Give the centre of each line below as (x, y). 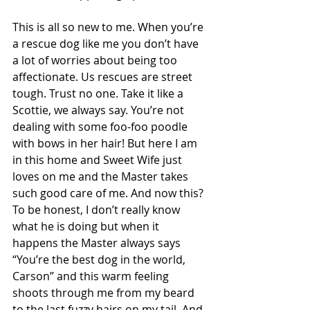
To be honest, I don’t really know (98, 210)
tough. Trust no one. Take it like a (99, 93)
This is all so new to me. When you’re (109, 27)
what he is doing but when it (87, 226)
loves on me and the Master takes (102, 176)
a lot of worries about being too (96, 60)
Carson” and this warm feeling (92, 276)
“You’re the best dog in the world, (100, 259)
